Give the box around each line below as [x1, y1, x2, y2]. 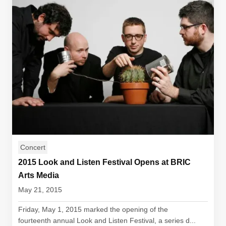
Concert [20, 143, 45, 151]
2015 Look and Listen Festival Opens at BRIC [18, 158, 191, 166]
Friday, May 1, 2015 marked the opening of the [18, 205, 168, 213]
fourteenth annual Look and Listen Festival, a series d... [18, 216, 196, 224]
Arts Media [18, 171, 59, 180]
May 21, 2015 [18, 186, 62, 194]
